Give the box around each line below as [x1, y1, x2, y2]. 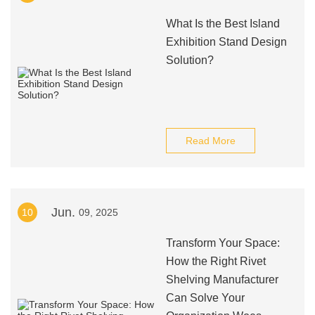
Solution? [165, 54, 214, 66]
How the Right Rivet [165, 255, 266, 267]
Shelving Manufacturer [165, 274, 278, 285]
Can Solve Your [165, 292, 245, 304]
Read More [185, 135, 236, 146]
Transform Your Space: [165, 237, 280, 249]
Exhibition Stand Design [165, 36, 287, 48]
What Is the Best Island [165, 18, 280, 30]
